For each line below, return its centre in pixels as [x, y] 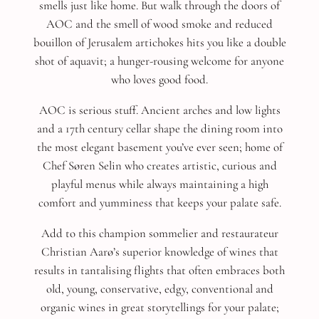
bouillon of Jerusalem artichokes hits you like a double [159, 42]
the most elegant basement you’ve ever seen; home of [159, 147]
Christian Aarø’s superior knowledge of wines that [159, 251]
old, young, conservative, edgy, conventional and [159, 288]
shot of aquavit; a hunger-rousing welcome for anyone [159, 61]
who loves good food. [159, 79]
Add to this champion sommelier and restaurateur [159, 233]
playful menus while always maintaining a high [159, 184]
